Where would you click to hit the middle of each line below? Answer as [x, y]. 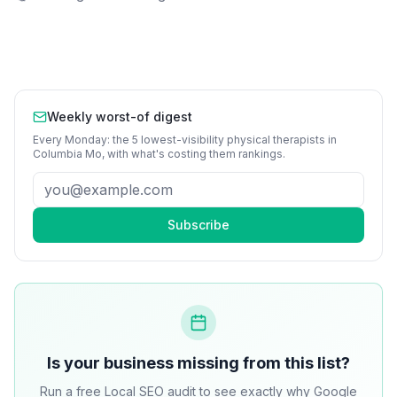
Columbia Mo [67, 154]
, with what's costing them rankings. [194, 154]
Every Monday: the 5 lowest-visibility [130, 140]
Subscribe [198, 225]
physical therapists [276, 140]
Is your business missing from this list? [198, 363]
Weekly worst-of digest [120, 117]
